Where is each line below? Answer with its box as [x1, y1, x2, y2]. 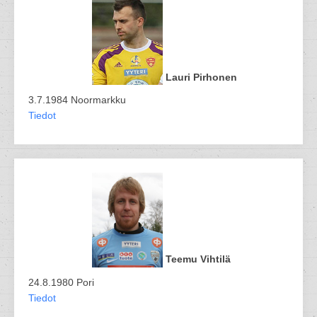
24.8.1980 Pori [28, 276, 94, 288]
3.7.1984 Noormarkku [28, 94, 126, 106]
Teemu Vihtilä [166, 253, 231, 265]
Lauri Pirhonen [166, 71, 237, 83]
